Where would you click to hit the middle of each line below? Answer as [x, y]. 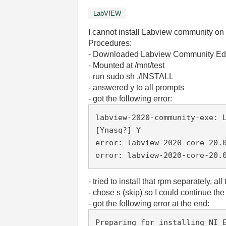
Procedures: [110, 43]
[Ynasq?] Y [118, 130]
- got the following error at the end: [149, 203]
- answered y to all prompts [136, 88]
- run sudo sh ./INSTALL [131, 76]
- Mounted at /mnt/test [127, 65]
